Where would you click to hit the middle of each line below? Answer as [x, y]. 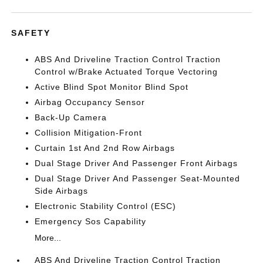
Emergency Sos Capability [91, 221]
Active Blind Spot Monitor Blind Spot [112, 87]
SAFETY [31, 33]
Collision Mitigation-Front [89, 133]
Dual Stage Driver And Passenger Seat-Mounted [138, 178]
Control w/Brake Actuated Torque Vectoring [127, 72]
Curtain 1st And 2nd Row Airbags [105, 148]
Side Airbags [62, 191]
